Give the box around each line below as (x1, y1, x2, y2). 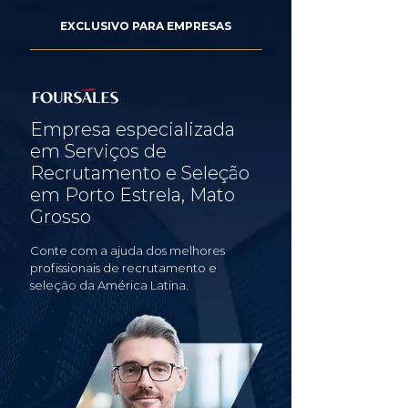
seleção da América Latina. (30, 278, 189, 292)
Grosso (30, 206, 91, 228)
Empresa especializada (30, 118, 235, 140)
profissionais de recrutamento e (30, 260, 217, 275)
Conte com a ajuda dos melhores (30, 243, 225, 258)
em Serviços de (30, 140, 167, 162)
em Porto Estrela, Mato (30, 184, 235, 206)
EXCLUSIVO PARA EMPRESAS (60, 19, 231, 33)
